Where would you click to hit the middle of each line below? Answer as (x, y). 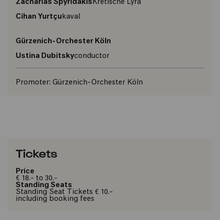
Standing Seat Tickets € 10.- (64, 192)
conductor (92, 56)
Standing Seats (44, 185)
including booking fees (55, 199)
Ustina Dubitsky (45, 56)
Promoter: (33, 83)
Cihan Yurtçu (39, 17)
